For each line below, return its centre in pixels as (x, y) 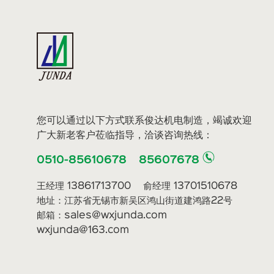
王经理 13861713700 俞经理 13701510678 (137, 187)
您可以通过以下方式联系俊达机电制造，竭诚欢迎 (144, 121)
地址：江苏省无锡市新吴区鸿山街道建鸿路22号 (135, 201)
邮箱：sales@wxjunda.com (106, 216)
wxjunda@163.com (83, 231)
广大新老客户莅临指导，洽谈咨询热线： (125, 135)
